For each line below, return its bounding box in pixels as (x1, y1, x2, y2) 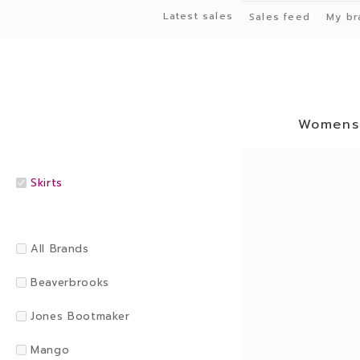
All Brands (31, 241, 89, 256)
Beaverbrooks (31, 275, 109, 290)
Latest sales (162, 9, 233, 23)
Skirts (31, 175, 63, 190)
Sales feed (248, 10, 310, 24)
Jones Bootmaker (31, 309, 130, 324)
